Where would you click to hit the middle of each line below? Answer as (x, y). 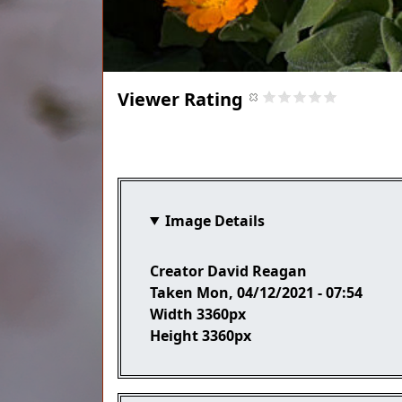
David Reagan (257, 271)
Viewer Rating (180, 99)
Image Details (214, 220)
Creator (177, 271)
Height (174, 335)
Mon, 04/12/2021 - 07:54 (280, 292)
